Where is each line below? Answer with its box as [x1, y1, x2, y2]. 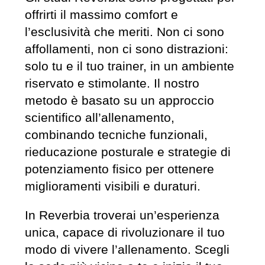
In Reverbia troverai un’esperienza [24, 208, 219, 222]
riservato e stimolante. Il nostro [24, 76, 199, 90]
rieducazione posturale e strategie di [24, 144, 231, 159]
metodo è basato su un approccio [24, 93, 214, 107]
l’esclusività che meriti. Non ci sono [24, 24, 224, 38]
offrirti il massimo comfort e [24, 7, 178, 21]
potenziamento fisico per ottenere [24, 161, 214, 176]
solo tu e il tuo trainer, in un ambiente [24, 59, 234, 73]
